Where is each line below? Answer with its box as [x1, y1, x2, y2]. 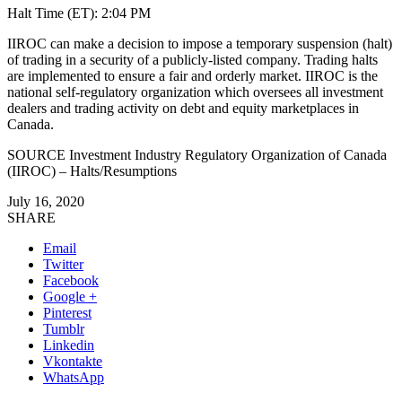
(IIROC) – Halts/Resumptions [7, 162, 177, 179]
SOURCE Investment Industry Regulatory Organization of [7, 146, 344, 162]
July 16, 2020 [7, 193, 84, 209]
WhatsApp [43, 369, 104, 385]
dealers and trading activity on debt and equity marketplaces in [7, 100, 359, 116]
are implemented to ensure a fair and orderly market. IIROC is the [7, 67, 378, 83]
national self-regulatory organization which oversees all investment [7, 83, 383, 100]
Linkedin [43, 336, 94, 353]
